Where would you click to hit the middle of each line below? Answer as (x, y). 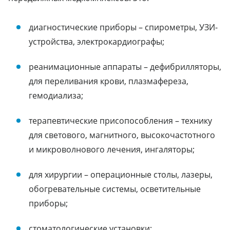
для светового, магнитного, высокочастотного (122, 135)
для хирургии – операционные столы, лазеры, (121, 174)
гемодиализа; (56, 95)
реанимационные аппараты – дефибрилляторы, (125, 66)
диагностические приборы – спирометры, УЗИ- (123, 27)
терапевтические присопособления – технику (120, 120)
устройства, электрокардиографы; (97, 41)
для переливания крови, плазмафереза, (109, 81)
